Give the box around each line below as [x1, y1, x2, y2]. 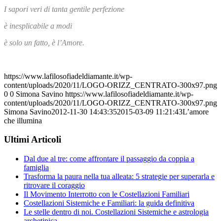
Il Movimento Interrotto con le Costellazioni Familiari [24, 189, 189, 198]
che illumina [4, 116, 42, 125]
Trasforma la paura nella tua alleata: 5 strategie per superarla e [24, 172, 215, 181]
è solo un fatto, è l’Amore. [4, 38, 84, 47]
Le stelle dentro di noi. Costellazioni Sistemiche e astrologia [24, 207, 209, 216]
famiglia [24, 163, 49, 172]
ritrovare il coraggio [24, 181, 85, 189]
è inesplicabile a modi [4, 21, 72, 30]
